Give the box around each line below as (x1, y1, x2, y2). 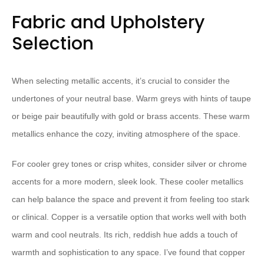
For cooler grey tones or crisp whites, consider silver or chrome (12, 159, 247, 169)
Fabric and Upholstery (12, 10, 204, 35)
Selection (12, 31, 94, 56)
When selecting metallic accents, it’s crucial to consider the (12, 76, 230, 85)
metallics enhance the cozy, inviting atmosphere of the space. (12, 129, 240, 138)
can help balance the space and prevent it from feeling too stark (12, 194, 249, 204)
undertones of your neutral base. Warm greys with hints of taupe (12, 94, 251, 103)
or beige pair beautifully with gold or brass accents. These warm (12, 111, 250, 121)
